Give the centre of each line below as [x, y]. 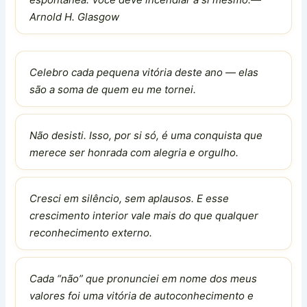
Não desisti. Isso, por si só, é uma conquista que [146, 135]
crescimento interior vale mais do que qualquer [144, 215]
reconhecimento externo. [91, 232]
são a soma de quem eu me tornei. [113, 89]
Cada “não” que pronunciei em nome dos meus [144, 278]
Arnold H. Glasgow [75, 16]
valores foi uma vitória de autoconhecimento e [142, 295]
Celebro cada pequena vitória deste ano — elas [144, 72]
